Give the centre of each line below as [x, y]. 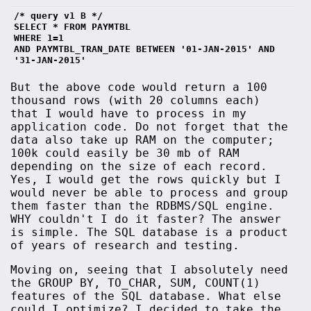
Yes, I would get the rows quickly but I [146, 179]
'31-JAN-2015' [53, 60]
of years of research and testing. [125, 245]
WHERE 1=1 [39, 37]
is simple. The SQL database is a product [150, 232]
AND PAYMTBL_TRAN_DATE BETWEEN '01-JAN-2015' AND [145, 49]
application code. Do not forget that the [150, 126]
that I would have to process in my [129, 113]
